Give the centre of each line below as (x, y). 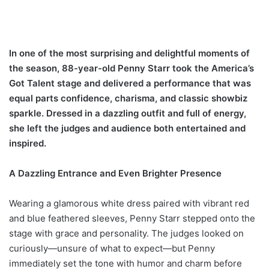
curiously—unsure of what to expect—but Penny (112, 248)
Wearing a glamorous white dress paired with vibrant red (129, 203)
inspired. (28, 143)
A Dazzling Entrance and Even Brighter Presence (115, 173)
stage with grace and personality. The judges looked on (126, 233)
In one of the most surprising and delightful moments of (129, 53)
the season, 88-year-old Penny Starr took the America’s (131, 68)
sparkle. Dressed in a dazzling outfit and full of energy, (128, 113)
